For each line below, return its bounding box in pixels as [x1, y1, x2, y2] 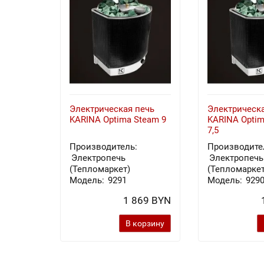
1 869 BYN [123, 194, 171, 206]
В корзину [126, 219, 164, 228]
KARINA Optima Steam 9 [70, 114, 166, 125]
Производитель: [70, 141, 137, 152]
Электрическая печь [70, 104, 154, 114]
